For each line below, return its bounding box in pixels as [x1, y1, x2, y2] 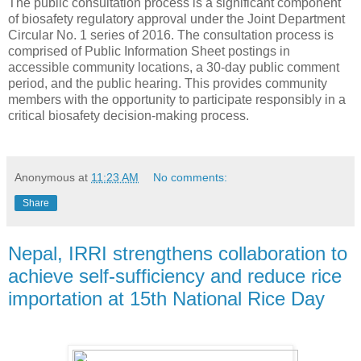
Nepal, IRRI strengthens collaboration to [8, 242, 347, 264]
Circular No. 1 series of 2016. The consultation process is [8, 27, 334, 42]
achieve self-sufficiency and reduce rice [8, 264, 342, 287]
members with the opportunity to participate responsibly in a [8, 92, 346, 106]
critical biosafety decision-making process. [8, 108, 249, 122]
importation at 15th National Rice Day [8, 287, 325, 309]
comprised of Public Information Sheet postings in [8, 44, 290, 58]
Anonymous [15, 170, 75, 184]
